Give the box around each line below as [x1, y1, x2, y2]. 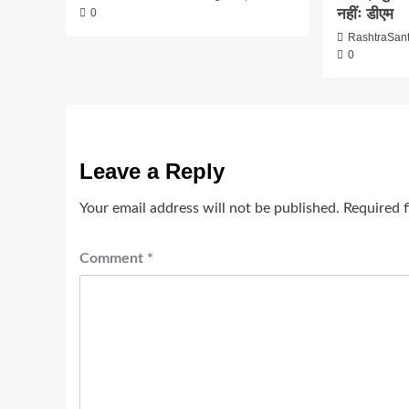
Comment [79, 250, 147, 266]
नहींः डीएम [337, 5, 394, 23]
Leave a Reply [79, 158, 225, 184]
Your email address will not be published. [79, 200, 340, 215]
